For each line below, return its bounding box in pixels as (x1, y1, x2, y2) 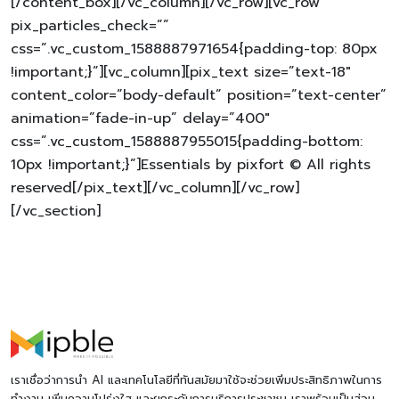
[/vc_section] (11, 199, 101, 222)
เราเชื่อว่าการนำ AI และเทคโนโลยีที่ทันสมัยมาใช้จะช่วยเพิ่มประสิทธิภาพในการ (11, 370, 382, 388)
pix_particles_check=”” (11, 14, 169, 37)
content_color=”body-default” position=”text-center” (11, 84, 387, 106)
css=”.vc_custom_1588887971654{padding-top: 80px (11, 37, 378, 60)
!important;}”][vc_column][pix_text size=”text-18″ (11, 61, 351, 83)
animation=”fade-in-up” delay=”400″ (11, 107, 270, 129)
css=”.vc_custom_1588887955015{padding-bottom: (11, 130, 362, 152)
